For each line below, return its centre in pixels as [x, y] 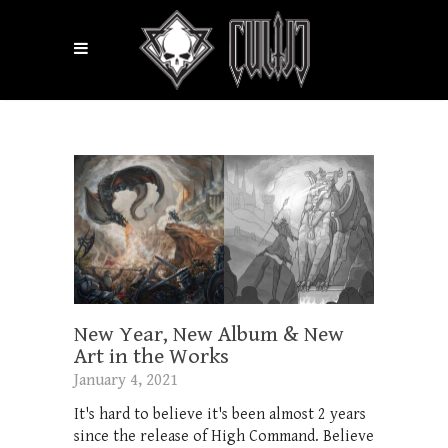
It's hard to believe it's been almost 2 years [220, 415]
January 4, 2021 [126, 381]
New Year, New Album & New [209, 335]
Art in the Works [151, 357]
